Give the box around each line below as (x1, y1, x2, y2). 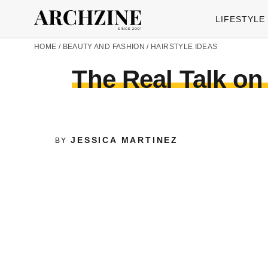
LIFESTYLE (215, 14, 265, 24)
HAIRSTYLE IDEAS (151, 42, 218, 51)
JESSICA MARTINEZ (71, 135, 179, 145)
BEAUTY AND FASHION (62, 42, 145, 51)
